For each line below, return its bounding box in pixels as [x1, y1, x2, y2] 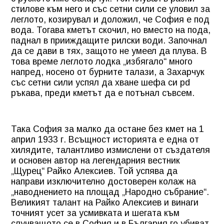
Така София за [11, 123, 74, 134]
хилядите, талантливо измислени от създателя [11, 144, 210, 155]
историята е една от [113, 134, 199, 144]
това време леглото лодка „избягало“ [11, 56, 166, 66]
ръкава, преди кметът [11, 87, 102, 98]
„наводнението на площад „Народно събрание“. [11, 186, 209, 197]
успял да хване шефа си [75, 77, 177, 87]
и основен [11, 155, 51, 165]
